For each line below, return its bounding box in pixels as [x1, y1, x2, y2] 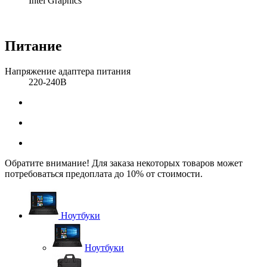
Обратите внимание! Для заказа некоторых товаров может [5, 158, 243, 169]
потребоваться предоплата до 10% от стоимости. [5, 169, 203, 179]
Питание [5, 38, 62, 54]
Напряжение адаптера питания [5, 66, 131, 77]
